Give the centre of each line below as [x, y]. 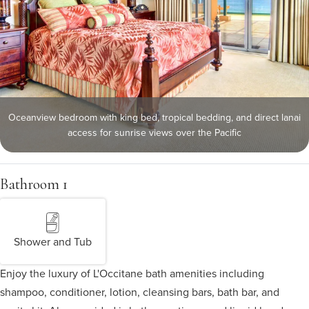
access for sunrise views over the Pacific [154, 132]
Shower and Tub [53, 241]
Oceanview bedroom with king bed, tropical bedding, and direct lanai [154, 117]
